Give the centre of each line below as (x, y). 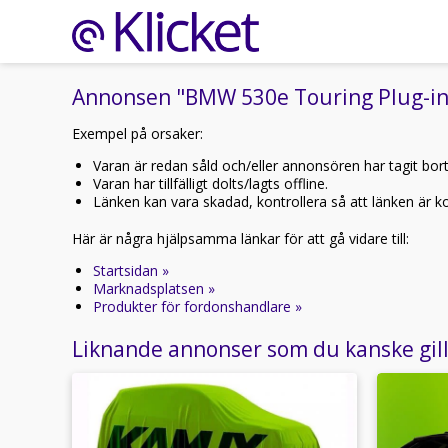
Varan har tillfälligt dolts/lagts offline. (210, 183)
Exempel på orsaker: (137, 133)
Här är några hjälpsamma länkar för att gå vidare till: (240, 238)
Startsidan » (131, 270)
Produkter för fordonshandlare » (197, 306)
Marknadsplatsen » (154, 288)
